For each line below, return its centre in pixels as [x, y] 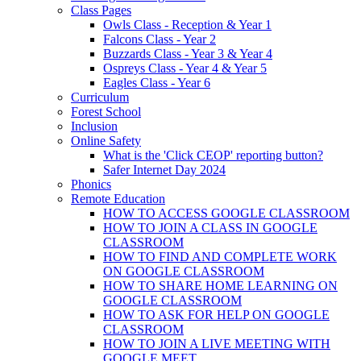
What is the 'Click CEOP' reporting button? [213, 155]
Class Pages [101, 10]
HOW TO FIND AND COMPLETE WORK [220, 256]
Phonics [91, 184]
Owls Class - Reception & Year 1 [187, 24]
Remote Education [118, 198]
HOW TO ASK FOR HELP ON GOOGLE [216, 314]
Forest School [106, 111]
